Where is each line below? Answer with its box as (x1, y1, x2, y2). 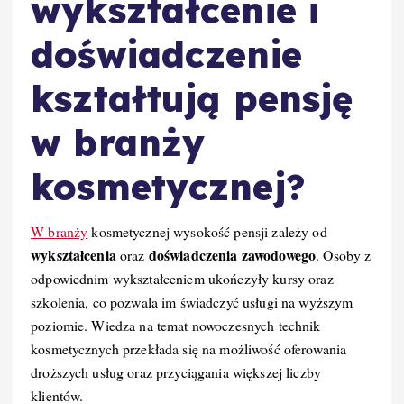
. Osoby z (316, 245, 372, 265)
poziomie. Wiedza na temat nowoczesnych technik (31, 316, 321, 335)
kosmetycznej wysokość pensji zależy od (87, 222, 327, 242)
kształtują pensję (31, 75, 353, 121)
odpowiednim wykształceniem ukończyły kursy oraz (31, 269, 334, 289)
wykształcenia (31, 244, 116, 266)
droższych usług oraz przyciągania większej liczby (31, 363, 321, 382)
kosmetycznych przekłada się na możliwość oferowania (31, 339, 347, 359)
